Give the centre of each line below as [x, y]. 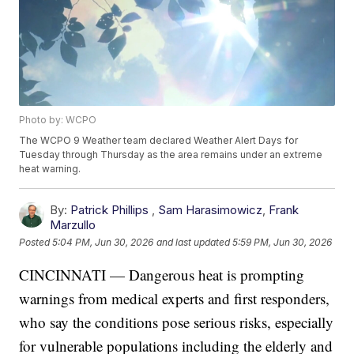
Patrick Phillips [110, 210]
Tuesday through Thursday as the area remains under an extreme [171, 155]
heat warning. [50, 169]
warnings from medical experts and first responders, [175, 299]
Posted [36, 242]
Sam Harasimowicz [211, 210]
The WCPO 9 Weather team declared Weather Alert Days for [159, 141]
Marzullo [73, 225]
